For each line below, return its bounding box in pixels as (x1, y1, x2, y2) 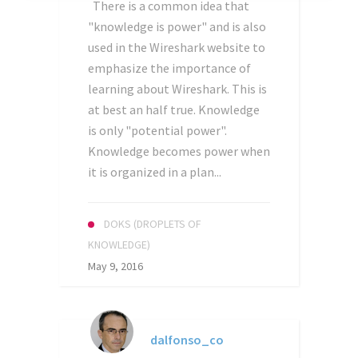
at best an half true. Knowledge (88, 101, 260, 117)
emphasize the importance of (88, 60, 251, 76)
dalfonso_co (150, 332, 224, 348)
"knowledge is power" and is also (88, 18, 266, 34)
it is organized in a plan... (88, 164, 221, 180)
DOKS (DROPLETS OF (104, 217, 201, 231)
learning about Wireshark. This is (88, 81, 267, 97)
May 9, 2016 (88, 259, 143, 273)
